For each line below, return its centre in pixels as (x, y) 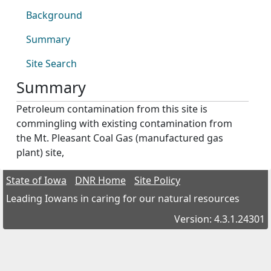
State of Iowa (36, 180)
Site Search (51, 64)
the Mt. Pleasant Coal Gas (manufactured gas (120, 138)
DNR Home (100, 180)
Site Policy (157, 180)
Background (54, 15)
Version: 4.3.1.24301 (220, 219)
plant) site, (40, 152)
